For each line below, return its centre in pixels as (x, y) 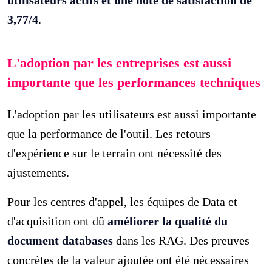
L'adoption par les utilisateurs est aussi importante (132, 114)
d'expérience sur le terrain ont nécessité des (115, 153)
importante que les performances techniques (134, 82)
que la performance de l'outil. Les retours (109, 133)
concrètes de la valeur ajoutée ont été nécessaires (128, 260)
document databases (60, 240)
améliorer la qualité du (168, 221)
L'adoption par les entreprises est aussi (120, 63)
